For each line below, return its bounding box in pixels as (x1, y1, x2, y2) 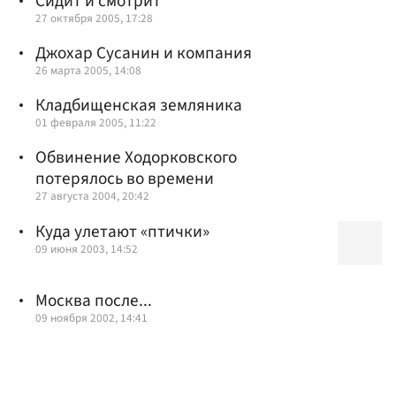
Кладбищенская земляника (35, 93, 242, 118)
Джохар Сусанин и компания (35, 40, 252, 65)
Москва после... (35, 288, 152, 314)
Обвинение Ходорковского (35, 145, 237, 171)
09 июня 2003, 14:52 (35, 240, 138, 257)
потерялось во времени (35, 166, 214, 192)
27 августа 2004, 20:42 (35, 187, 149, 205)
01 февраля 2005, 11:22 (35, 114, 156, 132)
